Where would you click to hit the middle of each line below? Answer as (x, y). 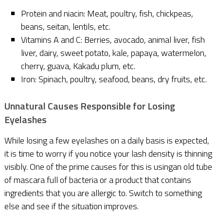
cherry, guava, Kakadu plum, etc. (78, 66)
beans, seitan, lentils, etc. (66, 26)
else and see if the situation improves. (71, 206)
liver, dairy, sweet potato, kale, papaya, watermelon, (114, 53)
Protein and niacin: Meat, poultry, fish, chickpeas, (107, 13)
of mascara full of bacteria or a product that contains (98, 180)
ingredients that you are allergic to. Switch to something (103, 193)
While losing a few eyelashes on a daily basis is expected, (107, 141)
